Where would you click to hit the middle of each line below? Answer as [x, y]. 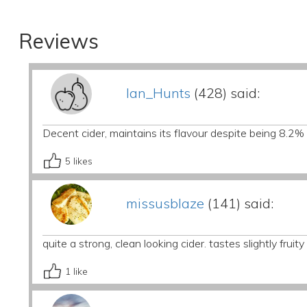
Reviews [58, 41]
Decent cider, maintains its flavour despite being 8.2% [173, 133]
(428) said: [225, 93]
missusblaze [165, 203]
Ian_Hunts [158, 93]
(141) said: [238, 203]
